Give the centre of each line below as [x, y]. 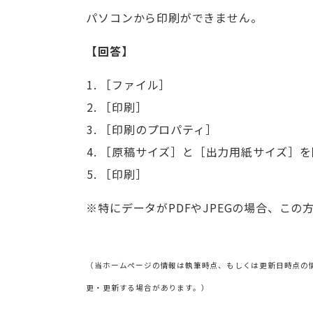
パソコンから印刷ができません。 [174, 17]
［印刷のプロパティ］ [159, 129]
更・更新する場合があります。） [148, 287]
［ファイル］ [136, 85]
